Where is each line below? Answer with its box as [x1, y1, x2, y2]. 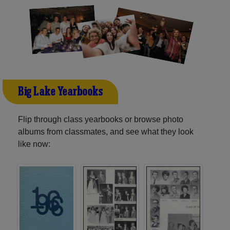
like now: [18, 139, 50, 148]
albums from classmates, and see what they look [18, 127, 194, 136]
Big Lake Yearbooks [18, 83, 103, 100]
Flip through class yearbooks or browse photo [18, 114, 183, 124]
